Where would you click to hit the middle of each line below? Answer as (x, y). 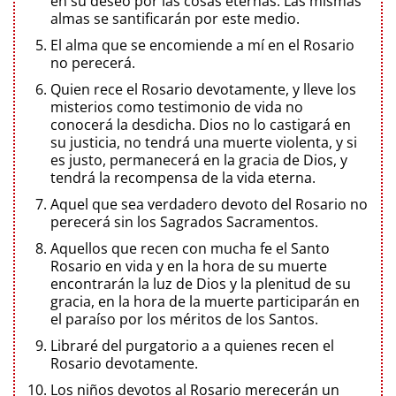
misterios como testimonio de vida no (177, 107)
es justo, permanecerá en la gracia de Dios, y (199, 160)
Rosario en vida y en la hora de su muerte (189, 266)
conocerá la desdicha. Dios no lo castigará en (201, 124)
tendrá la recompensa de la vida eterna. (183, 177)
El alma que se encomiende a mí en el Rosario (202, 45)
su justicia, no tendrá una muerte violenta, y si (204, 142)
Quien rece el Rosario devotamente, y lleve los (203, 89)
